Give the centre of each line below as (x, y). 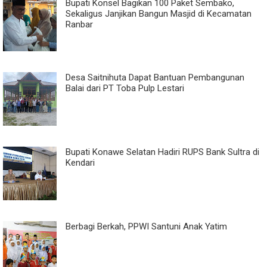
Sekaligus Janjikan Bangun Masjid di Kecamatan (159, 14)
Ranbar (79, 25)
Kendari (80, 163)
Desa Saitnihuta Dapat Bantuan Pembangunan (155, 78)
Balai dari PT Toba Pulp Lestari (125, 89)
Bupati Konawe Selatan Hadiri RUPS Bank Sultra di (162, 152)
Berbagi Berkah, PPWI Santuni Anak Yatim (146, 227)
